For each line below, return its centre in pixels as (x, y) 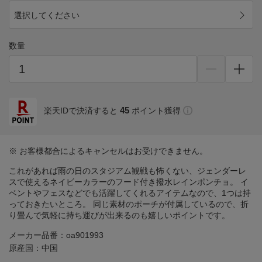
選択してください (47, 15)
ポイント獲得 (156, 111)
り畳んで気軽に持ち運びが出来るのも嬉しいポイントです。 (119, 216)
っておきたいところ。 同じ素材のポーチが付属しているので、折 (129, 204)
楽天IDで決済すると (81, 111)
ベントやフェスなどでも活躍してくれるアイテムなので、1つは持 (130, 193)
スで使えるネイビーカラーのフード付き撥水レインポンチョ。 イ (129, 182)
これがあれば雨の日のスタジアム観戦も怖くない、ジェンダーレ (127, 171)
